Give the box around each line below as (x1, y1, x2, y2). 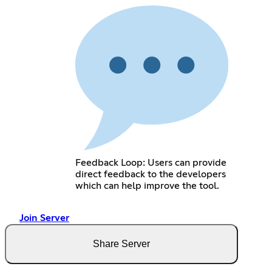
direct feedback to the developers (75, 169, 226, 180)
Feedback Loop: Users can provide (75, 158, 226, 168)
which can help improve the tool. (75, 181, 219, 191)
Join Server (19, 213, 69, 223)
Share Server (93, 239, 150, 250)
